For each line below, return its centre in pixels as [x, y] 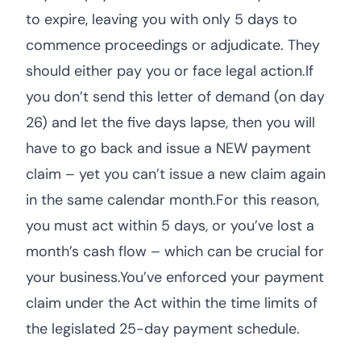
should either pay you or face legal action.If [170, 71]
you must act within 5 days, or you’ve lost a [170, 226]
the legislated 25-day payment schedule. [163, 329]
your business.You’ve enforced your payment [175, 277]
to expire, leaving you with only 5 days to [162, 19]
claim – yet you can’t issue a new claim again [176, 174]
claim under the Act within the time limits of [172, 303]
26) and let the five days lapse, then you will [170, 122]
